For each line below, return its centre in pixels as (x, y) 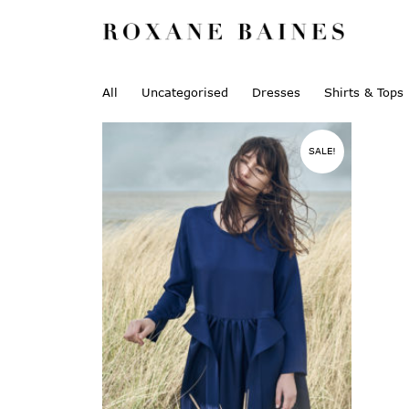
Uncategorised (185, 92)
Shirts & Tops (364, 92)
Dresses (276, 92)
